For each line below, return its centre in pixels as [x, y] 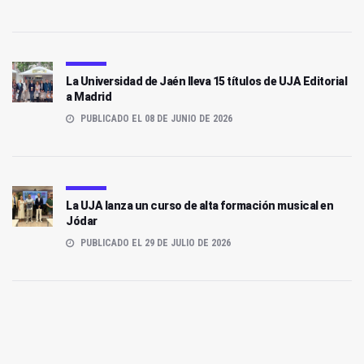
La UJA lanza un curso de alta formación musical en [199, 206]
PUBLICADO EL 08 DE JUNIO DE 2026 [155, 119]
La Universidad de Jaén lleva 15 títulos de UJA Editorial [206, 82]
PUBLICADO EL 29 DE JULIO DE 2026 [154, 243]
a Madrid [89, 97]
